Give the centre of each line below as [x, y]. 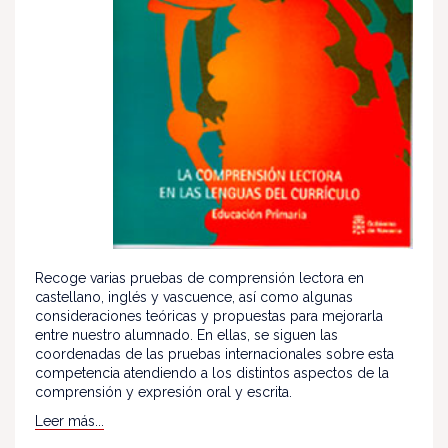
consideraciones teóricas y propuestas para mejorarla [209, 316]
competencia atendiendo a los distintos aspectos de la [212, 373]
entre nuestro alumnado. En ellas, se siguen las [186, 335]
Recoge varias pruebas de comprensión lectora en [199, 278]
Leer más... [69, 421]
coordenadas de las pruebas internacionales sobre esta [214, 354]
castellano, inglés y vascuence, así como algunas [194, 297]
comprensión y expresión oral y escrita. [163, 392]
